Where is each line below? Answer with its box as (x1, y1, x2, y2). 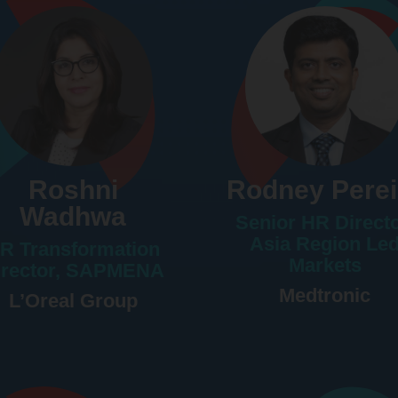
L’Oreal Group (8, 289, 138, 312)
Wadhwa (20, 201, 127, 231)
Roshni (28, 174, 118, 204)
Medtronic (279, 283, 371, 306)
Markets (288, 253, 362, 276)
